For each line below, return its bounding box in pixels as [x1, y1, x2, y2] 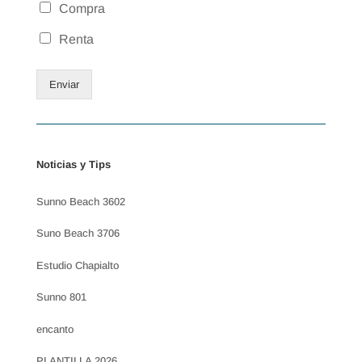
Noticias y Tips [36, 158, 111, 170]
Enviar [48, 78, 79, 90]
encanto [36, 322, 74, 335]
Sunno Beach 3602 [36, 195, 125, 208]
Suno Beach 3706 [36, 227, 120, 240]
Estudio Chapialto [36, 259, 119, 271]
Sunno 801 [36, 291, 86, 304]
